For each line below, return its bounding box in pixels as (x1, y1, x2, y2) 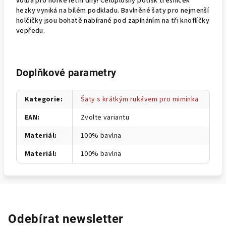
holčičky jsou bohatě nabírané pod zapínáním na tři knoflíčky (16, 16, 209, 26)
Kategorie (25, 94, 61, 104)
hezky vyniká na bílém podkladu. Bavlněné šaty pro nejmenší (16, 6, 209, 16)
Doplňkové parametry (16, 67, 117, 79)
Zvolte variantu (81, 112, 129, 123)
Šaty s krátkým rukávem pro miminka (81, 94, 199, 104)
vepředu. (16, 26, 52, 36)
